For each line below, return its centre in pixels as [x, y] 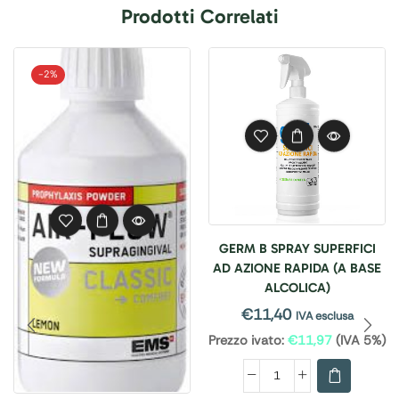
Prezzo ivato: [246, 340]
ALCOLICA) [297, 287]
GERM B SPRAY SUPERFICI [297, 248]
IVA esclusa [324, 315]
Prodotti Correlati [199, 16]
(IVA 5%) [359, 340]
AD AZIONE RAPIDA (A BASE [297, 268]
